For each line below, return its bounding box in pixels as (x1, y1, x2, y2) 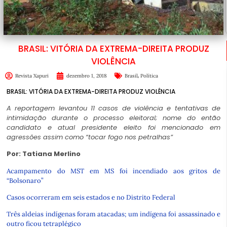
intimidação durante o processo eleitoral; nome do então (7, 112, 220, 123)
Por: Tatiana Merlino (7, 149, 81, 159)
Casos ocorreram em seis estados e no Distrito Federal (7, 193, 175, 202)
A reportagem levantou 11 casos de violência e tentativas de (7, 103, 220, 113)
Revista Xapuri (15, 72, 49, 79)
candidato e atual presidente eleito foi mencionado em (7, 122, 220, 132)
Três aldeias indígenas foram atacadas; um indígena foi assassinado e (7, 210, 220, 219)
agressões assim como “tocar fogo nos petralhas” (7, 132, 173, 142)
